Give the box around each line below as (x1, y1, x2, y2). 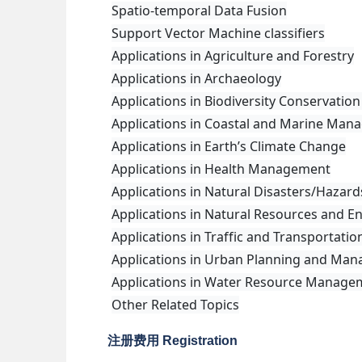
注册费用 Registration (107, 334, 238, 347)
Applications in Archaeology (112, 69, 281, 87)
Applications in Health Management (112, 160, 330, 178)
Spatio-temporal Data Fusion (112, 2, 287, 19)
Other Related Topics (112, 296, 239, 314)
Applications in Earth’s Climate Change (112, 137, 346, 155)
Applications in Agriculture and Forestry (112, 47, 354, 65)
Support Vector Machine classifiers (112, 24, 325, 42)
